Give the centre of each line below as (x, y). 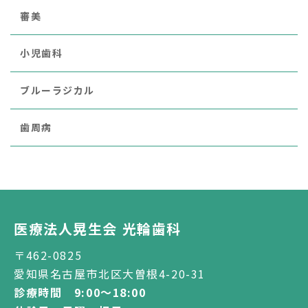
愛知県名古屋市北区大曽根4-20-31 (110, 274)
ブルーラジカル (58, 90)
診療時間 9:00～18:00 (80, 293)
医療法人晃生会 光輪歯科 (98, 229)
